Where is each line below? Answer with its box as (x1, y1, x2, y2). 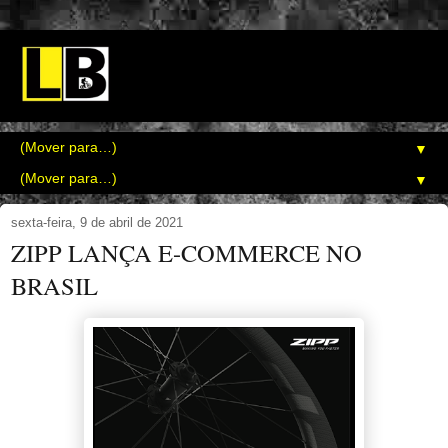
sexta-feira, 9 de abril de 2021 (11, 215, 183, 231)
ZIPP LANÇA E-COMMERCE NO (11, 236, 362, 270)
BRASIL (11, 269, 98, 303)
